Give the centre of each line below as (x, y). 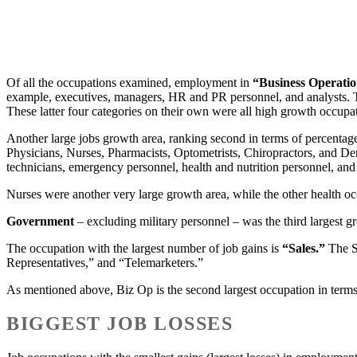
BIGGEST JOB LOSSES (120, 324)
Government (40, 222)
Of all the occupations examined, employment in (129, 83)
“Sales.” (304, 249)
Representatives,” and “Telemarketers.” (105, 263)
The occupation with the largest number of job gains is (144, 249)
